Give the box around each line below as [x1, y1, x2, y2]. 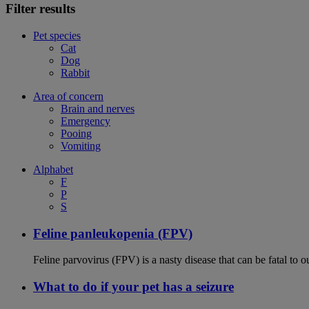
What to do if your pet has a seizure [33, 279, 234, 295]
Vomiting [61, 139, 101, 152]
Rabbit [61, 66, 90, 79]
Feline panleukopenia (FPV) [33, 226, 192, 241]
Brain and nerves [61, 102, 134, 114]
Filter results [6, 1, 75, 17]
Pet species [33, 29, 81, 41]
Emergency [61, 114, 110, 127]
